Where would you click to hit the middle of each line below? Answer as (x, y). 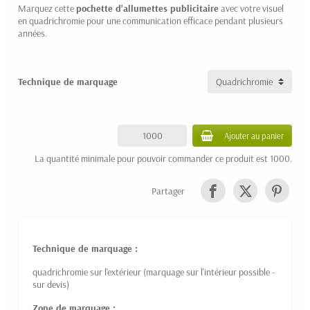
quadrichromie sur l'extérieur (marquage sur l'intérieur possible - (154, 272)
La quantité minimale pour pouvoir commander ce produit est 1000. (163, 158)
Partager (168, 191)
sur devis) (51, 284)
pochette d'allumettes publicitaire (147, 8)
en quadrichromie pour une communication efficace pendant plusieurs (151, 20)
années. (33, 33)
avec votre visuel (251, 8)
